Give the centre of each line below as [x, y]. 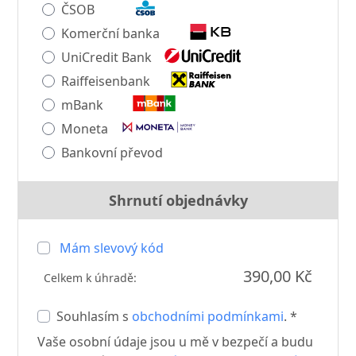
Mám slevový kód [112, 248]
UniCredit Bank [107, 57]
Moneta [85, 128]
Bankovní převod [112, 152]
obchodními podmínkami [208, 316]
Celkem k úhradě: [91, 277]
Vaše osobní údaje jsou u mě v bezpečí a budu [176, 341]
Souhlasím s [95, 316]
